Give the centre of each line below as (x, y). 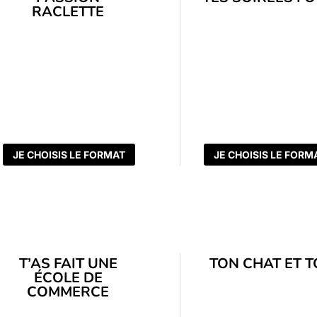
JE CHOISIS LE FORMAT (69, 154)
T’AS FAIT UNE (68, 263)
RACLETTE (68, 11)
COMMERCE (68, 292)
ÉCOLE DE (68, 277)
